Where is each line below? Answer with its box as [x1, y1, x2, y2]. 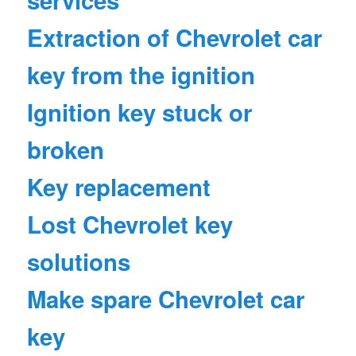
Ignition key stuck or [27, 95, 253, 130]
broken [27, 133, 105, 167]
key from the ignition [27, 58, 256, 92]
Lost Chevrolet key [27, 207, 234, 242]
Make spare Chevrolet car [27, 282, 305, 316]
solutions [27, 245, 131, 279]
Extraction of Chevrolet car [27, 21, 323, 55]
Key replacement [27, 170, 211, 204]
